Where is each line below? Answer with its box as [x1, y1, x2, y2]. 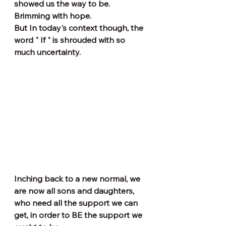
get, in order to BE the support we [14, 209, 144, 220]
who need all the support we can [14, 197, 140, 208]
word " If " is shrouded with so [14, 35, 127, 45]
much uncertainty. [14, 47, 81, 57]
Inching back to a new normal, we [14, 173, 142, 184]
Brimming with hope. [14, 11, 91, 21]
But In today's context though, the [14, 23, 145, 33]
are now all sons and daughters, [14, 185, 136, 196]
